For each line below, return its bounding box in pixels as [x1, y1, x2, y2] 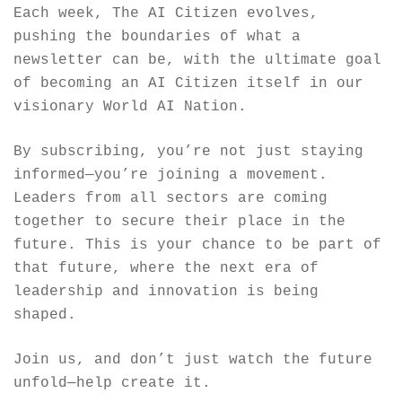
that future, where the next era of [13, 259, 319, 276]
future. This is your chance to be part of [13, 236, 381, 253]
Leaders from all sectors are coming [13, 189, 328, 206]
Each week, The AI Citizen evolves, [13, 4, 319, 22]
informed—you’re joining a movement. [13, 166, 328, 183]
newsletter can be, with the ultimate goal [13, 51, 381, 68]
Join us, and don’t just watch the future [13, 351, 372, 368]
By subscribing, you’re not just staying [13, 143, 363, 160]
